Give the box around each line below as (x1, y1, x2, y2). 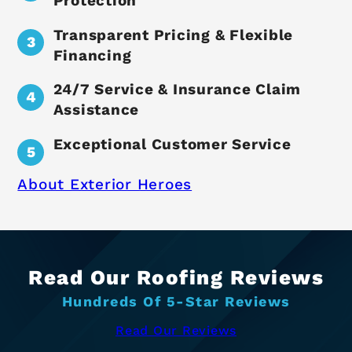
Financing (53, 46, 132, 64)
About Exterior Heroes (17, 175, 192, 194)
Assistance (53, 101, 140, 119)
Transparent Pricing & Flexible (53, 25, 294, 44)
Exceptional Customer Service (53, 134, 291, 153)
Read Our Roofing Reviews (28, 266, 324, 290)
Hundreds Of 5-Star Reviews (61, 293, 291, 310)
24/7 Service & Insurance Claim (53, 80, 302, 99)
